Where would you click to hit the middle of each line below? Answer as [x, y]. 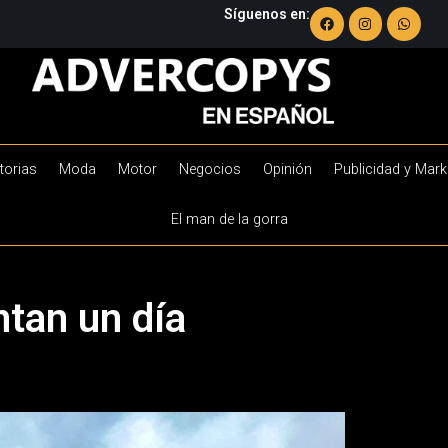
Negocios [209, 169]
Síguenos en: [267, 14]
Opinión [287, 169]
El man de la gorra [229, 219]
